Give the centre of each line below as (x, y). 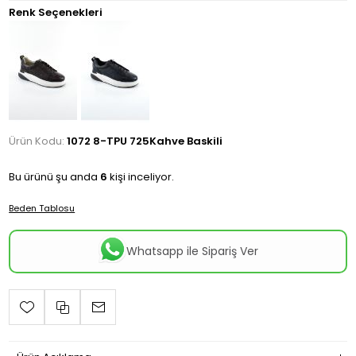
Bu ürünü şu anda (55, 177)
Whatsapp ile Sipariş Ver (192, 251)
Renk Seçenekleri (56, 12)
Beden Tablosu (42, 208)
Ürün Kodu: (37, 141)
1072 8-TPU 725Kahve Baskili (145, 141)
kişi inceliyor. (141, 177)
